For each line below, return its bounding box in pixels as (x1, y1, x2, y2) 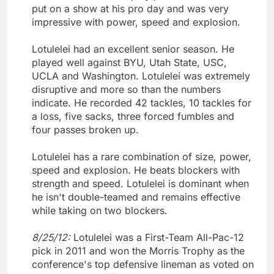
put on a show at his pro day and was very (32, 2, 229, 15)
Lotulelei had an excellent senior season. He (32, 42, 234, 55)
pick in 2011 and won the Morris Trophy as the (32, 244, 245, 257)
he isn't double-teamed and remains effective (32, 190, 240, 203)
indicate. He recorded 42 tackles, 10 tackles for (32, 96, 251, 109)
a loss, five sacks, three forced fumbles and (32, 109, 234, 122)
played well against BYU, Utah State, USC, (32, 56, 227, 68)
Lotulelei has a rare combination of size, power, (32, 150, 251, 163)
